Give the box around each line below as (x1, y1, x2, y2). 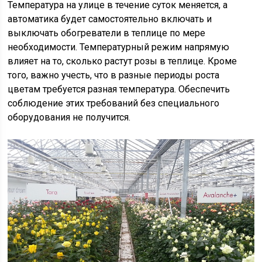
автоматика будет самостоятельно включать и (8, 13, 212, 25)
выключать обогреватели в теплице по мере (8, 27, 206, 39)
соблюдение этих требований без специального (8, 98, 220, 109)
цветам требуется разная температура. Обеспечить (8, 84, 230, 95)
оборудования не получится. (8, 112, 131, 123)
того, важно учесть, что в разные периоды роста (8, 70, 220, 81)
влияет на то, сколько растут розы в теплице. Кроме (8, 56, 237, 67)
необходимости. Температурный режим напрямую (8, 42, 230, 53)
